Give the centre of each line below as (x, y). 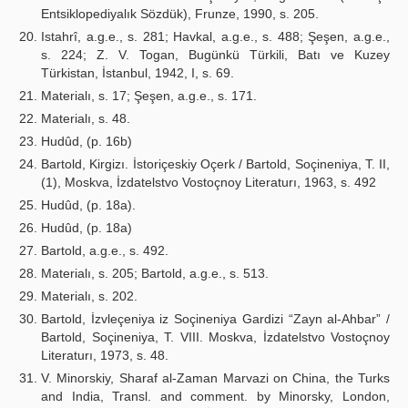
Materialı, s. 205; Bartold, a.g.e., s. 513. (155, 273)
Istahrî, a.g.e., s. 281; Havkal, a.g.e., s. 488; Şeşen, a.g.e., (215, 36)
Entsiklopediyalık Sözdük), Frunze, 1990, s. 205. (180, 14)
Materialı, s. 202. (89, 296)
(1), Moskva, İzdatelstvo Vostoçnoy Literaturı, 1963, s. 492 (209, 182)
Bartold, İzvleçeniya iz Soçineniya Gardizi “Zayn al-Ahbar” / (215, 319)
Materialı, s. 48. (86, 118)
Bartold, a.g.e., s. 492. (105, 250)
